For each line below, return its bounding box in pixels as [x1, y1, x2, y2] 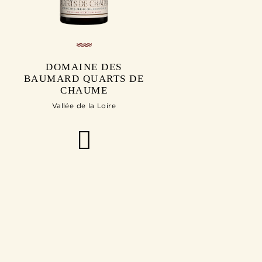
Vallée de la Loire [51, 102, 116, 110]
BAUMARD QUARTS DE [23, 73, 144, 85]
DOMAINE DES [46, 61, 122, 73]
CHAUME [60, 85, 108, 96]
